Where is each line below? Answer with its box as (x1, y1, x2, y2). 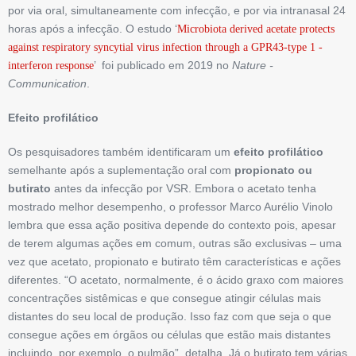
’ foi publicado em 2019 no (94, 59, 232, 72)
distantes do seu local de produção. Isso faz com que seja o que (8, 310, 331, 323)
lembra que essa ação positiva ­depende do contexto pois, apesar (8, 219, 336, 232)
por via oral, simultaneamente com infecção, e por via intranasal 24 (8, 4, 346, 17)
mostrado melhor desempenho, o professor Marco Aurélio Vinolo (8, 200, 333, 214)
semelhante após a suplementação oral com (8, 164, 234, 177)
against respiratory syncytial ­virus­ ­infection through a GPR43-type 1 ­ (8, 41, 323, 54)
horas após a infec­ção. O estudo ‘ (8, 22, 177, 36)
